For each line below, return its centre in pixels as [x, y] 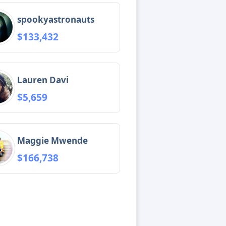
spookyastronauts [56, 19]
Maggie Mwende [53, 140]
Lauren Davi [43, 80]
